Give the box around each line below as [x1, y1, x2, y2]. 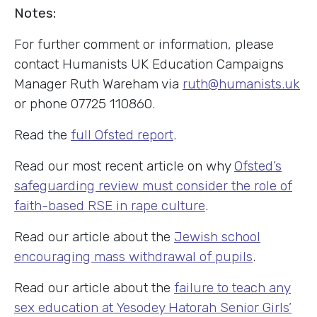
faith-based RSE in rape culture [14, 197, 205, 214]
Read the [14, 126, 71, 143]
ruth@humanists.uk [183, 75, 300, 92]
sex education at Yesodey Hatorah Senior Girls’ [14, 299, 292, 316]
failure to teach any [174, 279, 291, 296]
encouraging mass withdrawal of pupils [14, 248, 253, 265]
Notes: [14, 4, 59, 21]
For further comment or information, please [14, 35, 274, 52]
